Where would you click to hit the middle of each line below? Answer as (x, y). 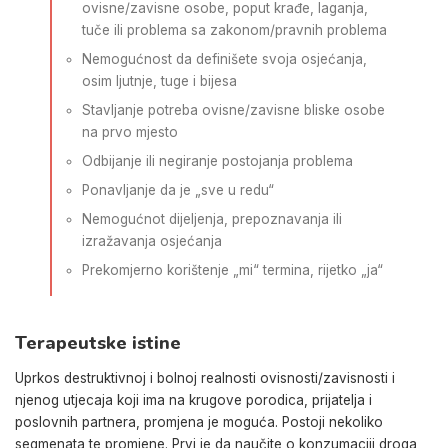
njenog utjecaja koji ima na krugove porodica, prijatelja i (193, 399)
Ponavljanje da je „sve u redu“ (178, 190)
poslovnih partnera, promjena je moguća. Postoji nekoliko (199, 421)
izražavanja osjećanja (152, 241)
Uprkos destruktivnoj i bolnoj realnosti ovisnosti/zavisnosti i (205, 377)
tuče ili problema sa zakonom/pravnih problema (234, 30)
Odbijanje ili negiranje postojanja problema (217, 161)
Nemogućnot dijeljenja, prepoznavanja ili (212, 219)
